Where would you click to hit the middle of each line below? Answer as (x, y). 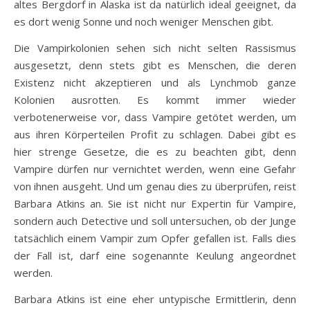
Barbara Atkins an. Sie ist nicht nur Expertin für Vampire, (155, 204)
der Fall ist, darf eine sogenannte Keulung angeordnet (155, 256)
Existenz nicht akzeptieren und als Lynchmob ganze (155, 83)
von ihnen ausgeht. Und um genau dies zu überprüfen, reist (155, 186)
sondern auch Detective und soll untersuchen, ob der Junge (155, 221)
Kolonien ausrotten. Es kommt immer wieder (155, 100)
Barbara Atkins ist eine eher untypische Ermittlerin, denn (155, 299)
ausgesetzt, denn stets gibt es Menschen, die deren (155, 65)
